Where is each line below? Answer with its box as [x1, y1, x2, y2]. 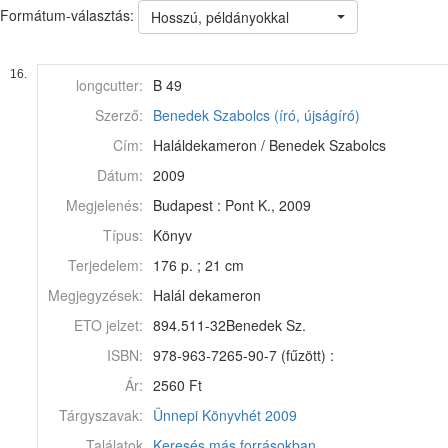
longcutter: [76, 75, 143, 95]
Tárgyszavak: [59, 405, 143, 425]
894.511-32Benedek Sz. [153, 315, 306, 335]
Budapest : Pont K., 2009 [153, 195, 311, 215]
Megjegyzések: [48, 285, 143, 305]
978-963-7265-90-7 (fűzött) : [153, 345, 334, 365]
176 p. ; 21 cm [153, 255, 244, 275]
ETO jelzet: [74, 315, 143, 335]
